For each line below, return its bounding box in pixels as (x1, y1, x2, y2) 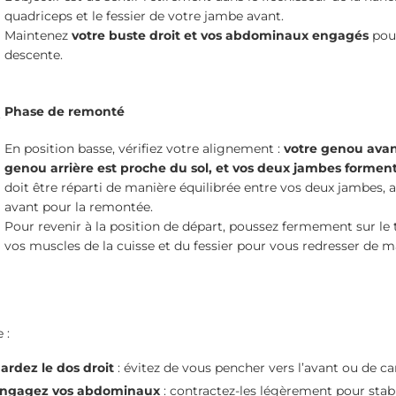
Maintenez (4, 27, 72, 43)
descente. (4, 46, 63, 63)
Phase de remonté (4, 103, 125, 119)
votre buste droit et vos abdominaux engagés (71, 27, 369, 43)
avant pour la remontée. (4, 198, 153, 215)
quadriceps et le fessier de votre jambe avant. (4, 7, 284, 24)
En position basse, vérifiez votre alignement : (4, 140, 284, 156)
